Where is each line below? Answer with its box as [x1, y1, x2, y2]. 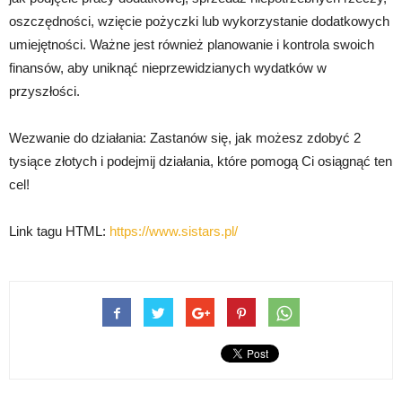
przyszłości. [9, 83, 80, 100]
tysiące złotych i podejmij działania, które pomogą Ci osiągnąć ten [9, 153, 392, 170]
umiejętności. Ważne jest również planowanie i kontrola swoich [9, 37, 374, 53]
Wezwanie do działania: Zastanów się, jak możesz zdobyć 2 [9, 130, 361, 146]
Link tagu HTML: [9, 223, 109, 240]
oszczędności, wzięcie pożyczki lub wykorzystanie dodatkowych [9, 13, 389, 30]
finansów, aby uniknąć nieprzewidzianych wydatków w [9, 60, 327, 76]
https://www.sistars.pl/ [109, 223, 238, 240]
